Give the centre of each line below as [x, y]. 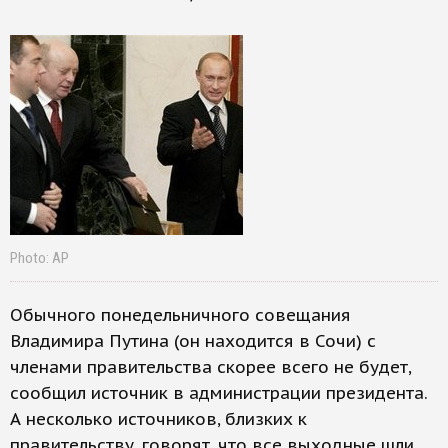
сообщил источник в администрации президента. [218, 393]
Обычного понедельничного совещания [180, 315]
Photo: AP [39, 258]
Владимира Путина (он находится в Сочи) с [193, 341]
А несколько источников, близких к [158, 419]
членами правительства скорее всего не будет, [210, 367]
